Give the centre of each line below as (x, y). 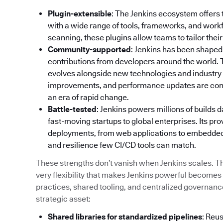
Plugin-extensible (80, 14)
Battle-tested (72, 110)
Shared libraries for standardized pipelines (125, 217)
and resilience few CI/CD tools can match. (122, 145)
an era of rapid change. (88, 98)
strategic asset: (63, 199)
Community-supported (89, 50)
